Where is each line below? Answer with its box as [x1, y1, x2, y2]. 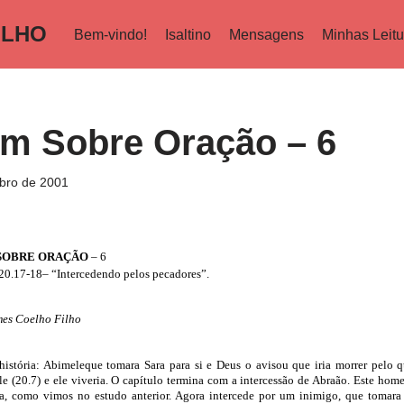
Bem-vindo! [74, 26, 147, 42]
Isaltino [165, 26, 211, 42]
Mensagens [229, 26, 304, 42]
